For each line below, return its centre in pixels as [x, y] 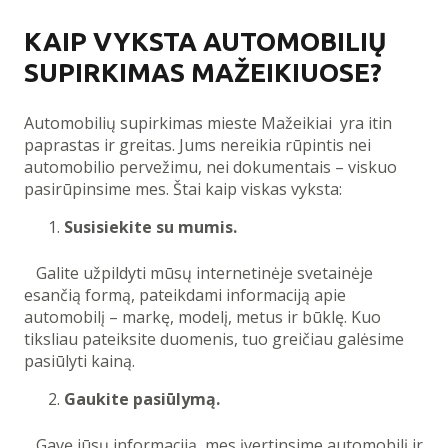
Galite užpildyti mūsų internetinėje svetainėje [198, 273]
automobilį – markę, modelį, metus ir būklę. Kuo [202, 317]
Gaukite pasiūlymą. [142, 399]
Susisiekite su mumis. [150, 227]
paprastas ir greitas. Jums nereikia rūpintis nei [197, 145]
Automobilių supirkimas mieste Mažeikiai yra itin [208, 123]
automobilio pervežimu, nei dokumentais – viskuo [210, 167]
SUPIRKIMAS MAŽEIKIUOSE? [203, 73]
